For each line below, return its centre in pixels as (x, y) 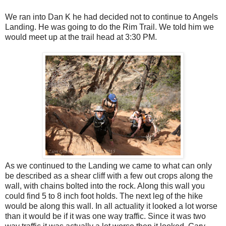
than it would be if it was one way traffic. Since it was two (105, 216)
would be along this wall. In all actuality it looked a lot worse (111, 206)
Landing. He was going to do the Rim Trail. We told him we (109, 27)
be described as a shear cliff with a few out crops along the (109, 176)
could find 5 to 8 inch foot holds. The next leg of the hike (104, 196)
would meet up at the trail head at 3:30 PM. (81, 37)
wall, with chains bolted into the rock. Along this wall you (105, 186)
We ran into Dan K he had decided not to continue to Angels (111, 17)
